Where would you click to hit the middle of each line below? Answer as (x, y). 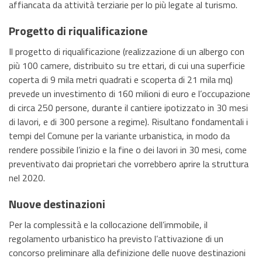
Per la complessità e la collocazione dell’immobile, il (108, 224)
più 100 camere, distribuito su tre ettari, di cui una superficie (127, 65)
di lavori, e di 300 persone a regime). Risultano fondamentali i (128, 121)
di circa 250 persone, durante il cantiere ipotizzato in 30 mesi (128, 107)
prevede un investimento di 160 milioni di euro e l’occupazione (130, 93)
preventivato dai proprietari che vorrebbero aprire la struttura (129, 163)
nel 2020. (27, 177)
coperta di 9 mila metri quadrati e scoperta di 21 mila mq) (121, 79)
